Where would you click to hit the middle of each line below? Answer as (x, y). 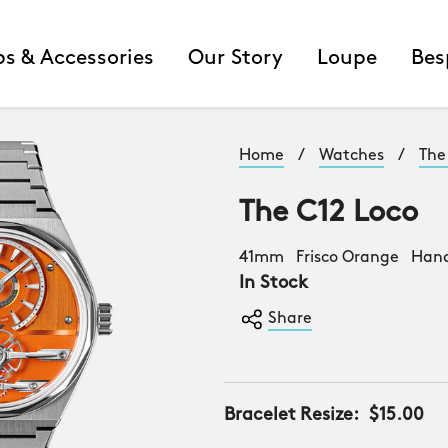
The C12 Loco (328, 213)
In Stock (273, 283)
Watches (351, 156)
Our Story (235, 58)
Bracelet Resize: (291, 415)
